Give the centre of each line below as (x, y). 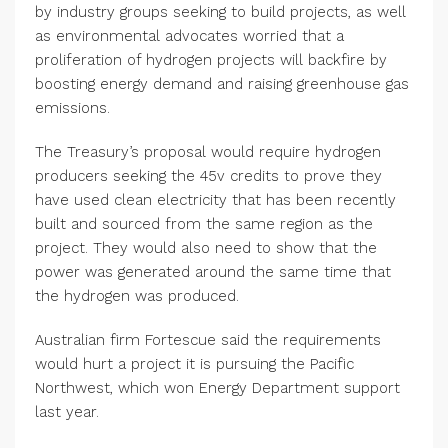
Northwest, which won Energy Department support (217, 388)
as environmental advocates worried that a (189, 36)
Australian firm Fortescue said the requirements (208, 340)
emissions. (72, 108)
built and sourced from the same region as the (204, 224)
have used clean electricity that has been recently (215, 200)
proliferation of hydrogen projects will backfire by (211, 60)
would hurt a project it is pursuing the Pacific (194, 364)
